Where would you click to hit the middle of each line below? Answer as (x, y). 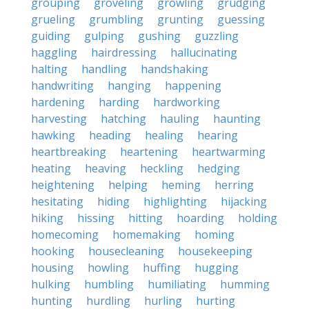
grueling (53, 19)
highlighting (175, 201)
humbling (109, 284)
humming (245, 284)
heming (181, 185)
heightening (63, 185)
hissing (96, 218)
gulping (104, 36)
